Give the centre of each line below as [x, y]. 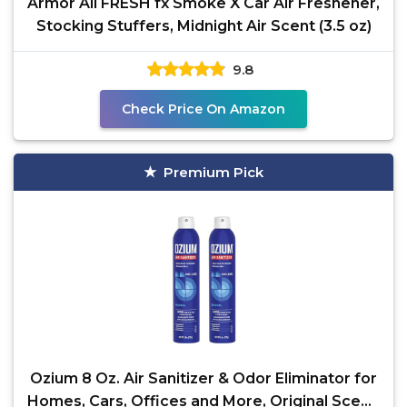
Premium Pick [213, 172]
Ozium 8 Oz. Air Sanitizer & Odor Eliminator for [203, 378]
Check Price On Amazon [203, 109]
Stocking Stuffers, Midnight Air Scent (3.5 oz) [203, 26]
